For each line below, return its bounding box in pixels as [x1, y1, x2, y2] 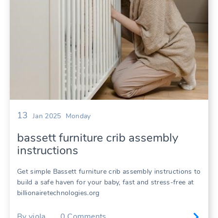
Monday [65, 111, 91, 121]
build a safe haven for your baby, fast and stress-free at [17, 177, 194, 187]
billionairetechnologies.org [17, 188, 100, 198]
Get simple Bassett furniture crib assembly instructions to [17, 166, 201, 176]
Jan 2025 [32, 111, 61, 121]
